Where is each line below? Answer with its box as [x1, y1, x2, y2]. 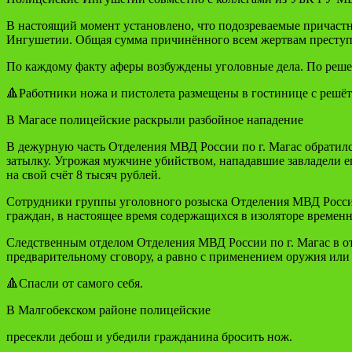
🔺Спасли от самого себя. [6, 276, 143, 290]
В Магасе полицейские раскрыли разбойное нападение [6, 112, 303, 126]
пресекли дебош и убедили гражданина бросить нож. [6, 329, 292, 343]
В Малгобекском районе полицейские [6, 302, 211, 317]
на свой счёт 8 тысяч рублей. [6, 167, 161, 181]
